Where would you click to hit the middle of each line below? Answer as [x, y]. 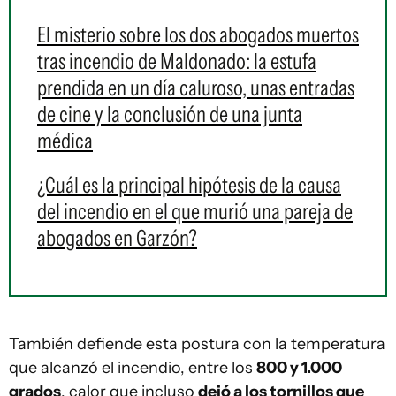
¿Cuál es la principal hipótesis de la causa [189, 185]
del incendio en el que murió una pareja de [195, 211]
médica [65, 141]
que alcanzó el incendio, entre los [133, 368]
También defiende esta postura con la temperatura [197, 344]
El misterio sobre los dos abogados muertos [198, 34]
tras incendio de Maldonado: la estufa [177, 61]
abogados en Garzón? [117, 238]
